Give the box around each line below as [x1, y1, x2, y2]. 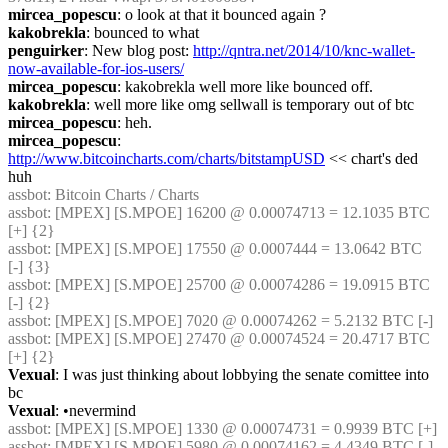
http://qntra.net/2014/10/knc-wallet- [193, 42, 415, 59]
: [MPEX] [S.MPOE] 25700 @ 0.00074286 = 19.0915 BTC [47, 276, 430, 293]
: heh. [117, 114, 152, 131]
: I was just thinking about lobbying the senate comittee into [55, 366, 429, 383]
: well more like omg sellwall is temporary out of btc [86, 96, 414, 113]
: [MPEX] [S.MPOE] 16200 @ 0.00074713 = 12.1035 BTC [47, 204, 430, 221]
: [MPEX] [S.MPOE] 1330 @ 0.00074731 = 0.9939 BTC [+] [47, 420, 437, 437]
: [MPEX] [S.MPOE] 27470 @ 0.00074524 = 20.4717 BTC [47, 330, 430, 347]
